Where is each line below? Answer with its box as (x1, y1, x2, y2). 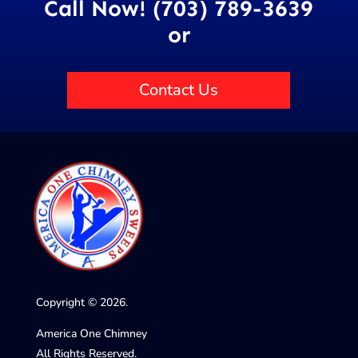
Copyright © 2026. (35, 295, 128, 311)
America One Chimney (35, 326, 147, 342)
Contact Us (139, 78, 219, 101)
